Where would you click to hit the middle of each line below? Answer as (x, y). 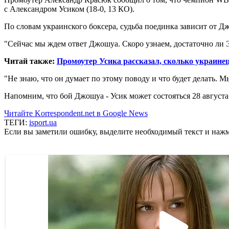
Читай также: (30, 61)
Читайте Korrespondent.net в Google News (76, 113)
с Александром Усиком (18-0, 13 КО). (69, 9)
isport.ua (43, 122)
